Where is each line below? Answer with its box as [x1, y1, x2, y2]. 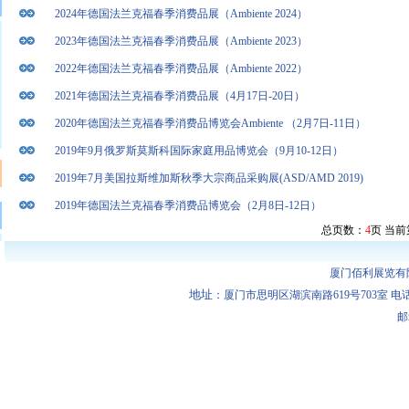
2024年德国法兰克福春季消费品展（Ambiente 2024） [55, 7, 308, 20]
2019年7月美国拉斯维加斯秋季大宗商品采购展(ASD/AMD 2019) [55, 172, 363, 184]
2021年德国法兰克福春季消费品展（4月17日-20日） [55, 89, 305, 102]
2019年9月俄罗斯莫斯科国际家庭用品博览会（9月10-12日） [55, 144, 343, 157]
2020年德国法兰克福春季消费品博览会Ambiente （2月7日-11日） [55, 117, 366, 130]
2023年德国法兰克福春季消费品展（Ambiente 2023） [55, 35, 310, 47]
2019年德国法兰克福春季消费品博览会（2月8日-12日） [55, 199, 321, 212]
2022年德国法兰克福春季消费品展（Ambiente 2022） [55, 62, 308, 75]
